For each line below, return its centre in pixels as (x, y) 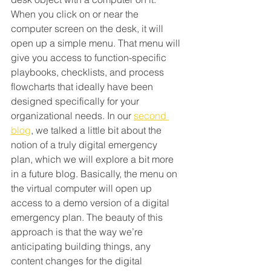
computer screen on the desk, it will (88, 28)
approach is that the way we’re (78, 231)
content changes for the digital (78, 260)
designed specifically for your (76, 101)
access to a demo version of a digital (91, 202)
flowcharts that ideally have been (83, 86)
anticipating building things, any (82, 246)
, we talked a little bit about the (97, 130)
